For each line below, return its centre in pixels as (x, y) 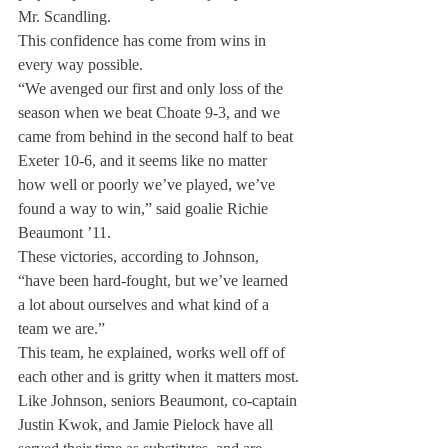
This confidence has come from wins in (144, 40)
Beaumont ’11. (64, 232)
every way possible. (80, 64)
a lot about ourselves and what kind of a (145, 304)
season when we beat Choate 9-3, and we (151, 112)
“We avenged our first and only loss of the (152, 88)
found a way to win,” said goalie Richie (145, 208)
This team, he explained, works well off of (153, 352)
